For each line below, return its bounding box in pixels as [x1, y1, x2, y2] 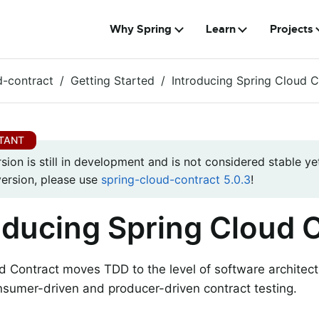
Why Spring [110, 22, 172, 36]
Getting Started [70, 73, 155, 88]
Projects [269, 22, 313, 36]
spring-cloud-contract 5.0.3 [101, 172, 251, 187]
